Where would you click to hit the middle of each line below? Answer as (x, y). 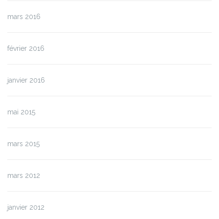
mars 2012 (24, 176)
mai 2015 (21, 112)
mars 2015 (23, 144)
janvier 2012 (26, 208)
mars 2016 (24, 17)
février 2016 (26, 49)
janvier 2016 (26, 80)
